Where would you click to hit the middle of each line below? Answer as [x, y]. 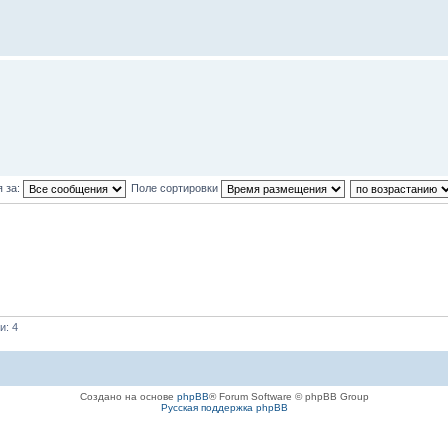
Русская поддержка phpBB [224, 407]
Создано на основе [128, 396]
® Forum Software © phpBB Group [288, 396]
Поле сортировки [176, 187]
